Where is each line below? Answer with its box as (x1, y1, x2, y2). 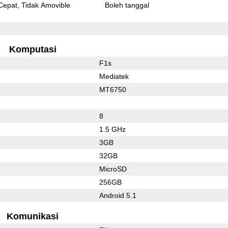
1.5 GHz (99, 125, 126, 133)
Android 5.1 (99, 191, 136, 199)
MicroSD (99, 164, 127, 173)
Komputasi (9, 44, 56, 54)
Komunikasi (7, 211, 59, 221)
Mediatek (99, 72, 129, 80)
